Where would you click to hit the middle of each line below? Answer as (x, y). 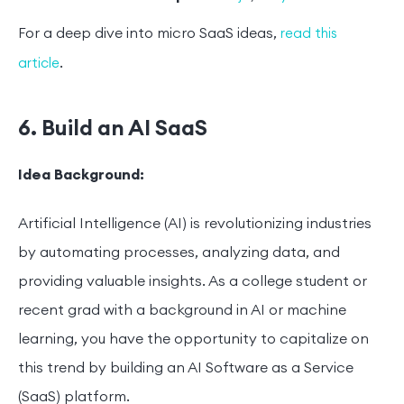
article (39, 64)
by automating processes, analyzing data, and (179, 253)
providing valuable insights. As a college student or (193, 282)
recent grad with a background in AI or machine (182, 311)
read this (309, 34)
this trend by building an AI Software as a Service (186, 368)
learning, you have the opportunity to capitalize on (193, 340)
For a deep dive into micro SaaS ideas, (149, 34)
